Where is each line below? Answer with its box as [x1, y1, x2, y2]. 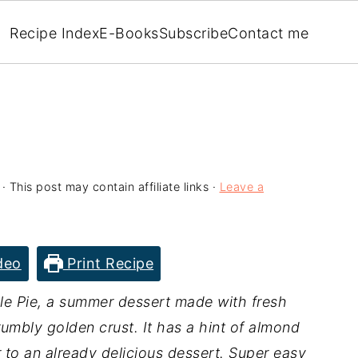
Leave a [219, 180, 264, 193]
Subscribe [158, 24, 228, 42]
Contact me [228, 24, 308, 42]
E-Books [99, 24, 159, 42]
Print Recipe [62, 255, 154, 272]
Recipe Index [10, 24, 99, 42]
